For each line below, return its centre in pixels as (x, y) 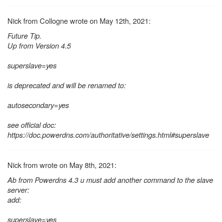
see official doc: (32, 125)
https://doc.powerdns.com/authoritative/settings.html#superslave (108, 135)
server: (18, 190)
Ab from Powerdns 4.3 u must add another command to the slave (110, 180)
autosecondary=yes (38, 105)
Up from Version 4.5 (39, 46)
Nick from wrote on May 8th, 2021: (62, 165)
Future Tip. (25, 36)
